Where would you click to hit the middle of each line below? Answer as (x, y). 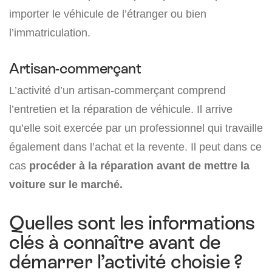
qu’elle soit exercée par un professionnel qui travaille (136, 128)
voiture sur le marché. (66, 185)
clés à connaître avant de (115, 243)
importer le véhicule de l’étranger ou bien (108, 14)
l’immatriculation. (50, 33)
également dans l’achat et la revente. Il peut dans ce (135, 147)
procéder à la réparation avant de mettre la (139, 166)
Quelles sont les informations (132, 223)
